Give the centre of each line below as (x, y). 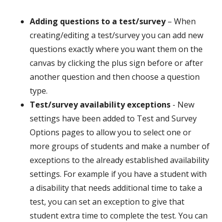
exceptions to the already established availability (119, 160)
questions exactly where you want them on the (116, 49)
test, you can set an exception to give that (107, 202)
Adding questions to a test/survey (98, 21)
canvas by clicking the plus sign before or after (116, 63)
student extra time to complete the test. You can (119, 216)
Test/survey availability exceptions (100, 105)
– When (181, 21)
